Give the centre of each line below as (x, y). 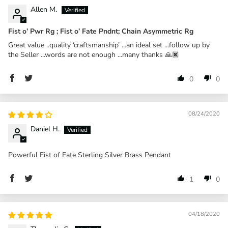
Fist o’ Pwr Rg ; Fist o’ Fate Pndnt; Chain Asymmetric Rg (101, 31)
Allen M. (44, 9)
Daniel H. (45, 129)
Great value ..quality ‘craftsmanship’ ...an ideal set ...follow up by (109, 45)
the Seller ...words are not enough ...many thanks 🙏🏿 (94, 54)
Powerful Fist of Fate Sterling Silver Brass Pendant (90, 155)
